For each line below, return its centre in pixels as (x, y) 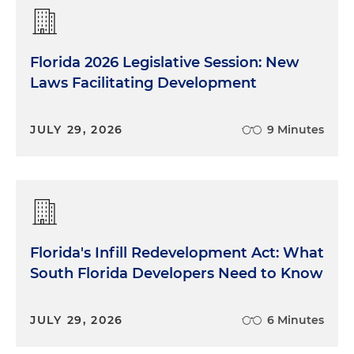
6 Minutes (296, 320)
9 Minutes (296, 130)
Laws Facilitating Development (143, 83)
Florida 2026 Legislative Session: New (165, 63)
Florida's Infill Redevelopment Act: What (177, 253)
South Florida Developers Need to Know (177, 274)
